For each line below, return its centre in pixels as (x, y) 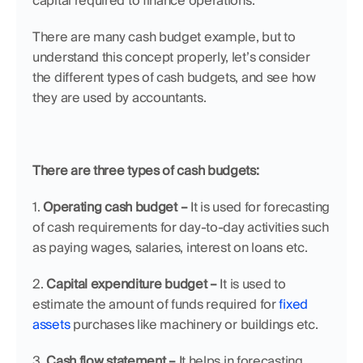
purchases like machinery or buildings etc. (194, 325)
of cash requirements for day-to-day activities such (181, 227)
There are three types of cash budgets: (146, 171)
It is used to (251, 284)
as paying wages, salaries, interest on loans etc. (170, 248)
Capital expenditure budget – (132, 284)
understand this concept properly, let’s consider (171, 57)
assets (51, 325)
